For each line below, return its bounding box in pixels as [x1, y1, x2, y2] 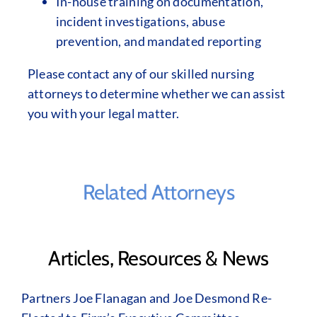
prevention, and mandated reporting [55, 33, 261, 49]
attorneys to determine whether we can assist [27, 86, 286, 101]
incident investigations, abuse [55, 13, 225, 29]
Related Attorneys [82, 179, 235, 204]
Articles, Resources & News [48, 246, 269, 271]
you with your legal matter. [27, 105, 180, 121]
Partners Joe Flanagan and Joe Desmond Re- [21, 290, 272, 306]
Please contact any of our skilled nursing [27, 66, 254, 81]
